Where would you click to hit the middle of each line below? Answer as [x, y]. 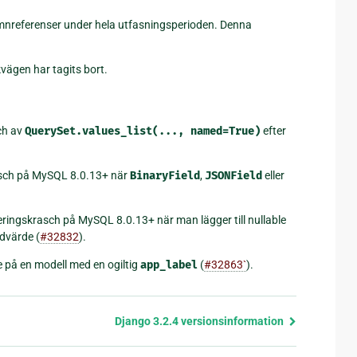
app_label [169, 265]
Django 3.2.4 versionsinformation [200, 322]
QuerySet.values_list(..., [104, 131]
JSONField [233, 176]
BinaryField [165, 176]
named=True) [226, 131]
